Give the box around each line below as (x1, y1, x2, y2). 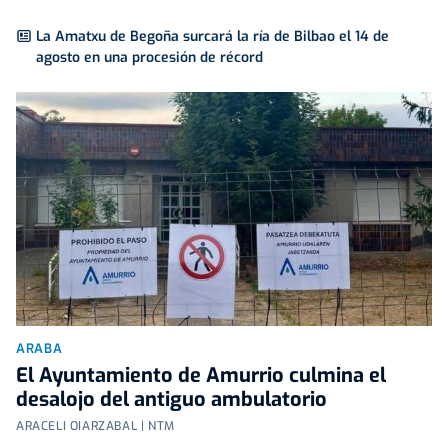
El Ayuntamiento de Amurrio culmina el (16, 362, 386, 390)
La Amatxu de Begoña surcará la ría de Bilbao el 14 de (36, 27, 389, 47)
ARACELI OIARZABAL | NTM (16, 418, 175, 435)
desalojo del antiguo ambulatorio (16, 386, 327, 414)
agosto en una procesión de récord (36, 48, 263, 68)
